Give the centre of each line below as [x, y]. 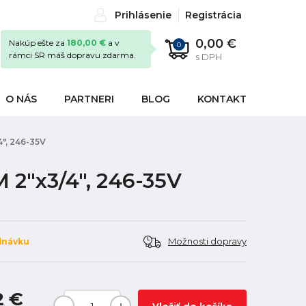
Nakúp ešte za [38, 43]
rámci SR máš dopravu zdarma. [72, 55]
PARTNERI [89, 99]
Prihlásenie [143, 15]
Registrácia [213, 15]
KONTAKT [222, 99]
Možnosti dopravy [207, 241]
